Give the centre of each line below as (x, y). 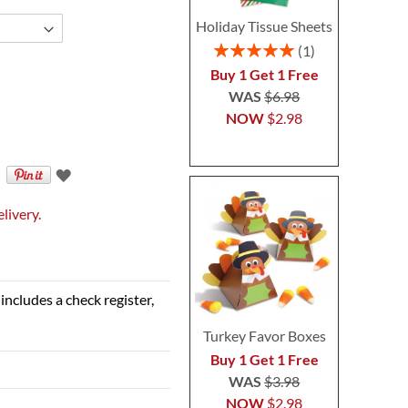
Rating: (233, 47)
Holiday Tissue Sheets (265, 26)
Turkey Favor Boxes (264, 335)
